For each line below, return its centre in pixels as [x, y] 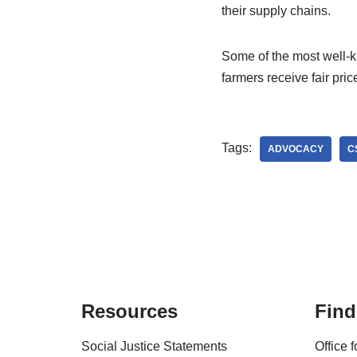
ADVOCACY [295, 149]
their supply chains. [276, 11]
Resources [129, 311]
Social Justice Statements [154, 346]
